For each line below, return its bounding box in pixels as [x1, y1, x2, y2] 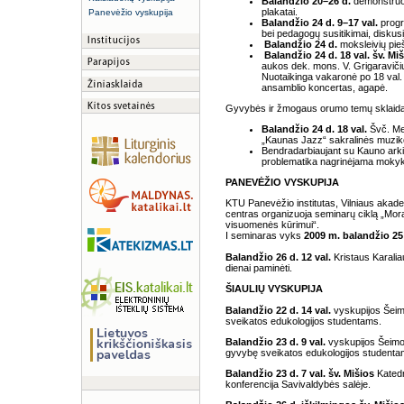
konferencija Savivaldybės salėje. [225, 379, 373, 390]
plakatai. [262, 6, 298, 17]
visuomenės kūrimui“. [225, 219, 319, 230]
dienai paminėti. [225, 262, 292, 273]
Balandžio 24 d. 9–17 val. [262, 17, 378, 28]
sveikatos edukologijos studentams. [225, 316, 384, 326]
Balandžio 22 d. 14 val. [225, 305, 331, 316]
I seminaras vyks [225, 230, 304, 241]
